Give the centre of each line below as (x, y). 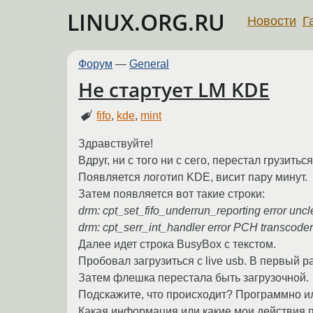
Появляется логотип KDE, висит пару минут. (193, 177)
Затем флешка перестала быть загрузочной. (194, 277)
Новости (272, 21)
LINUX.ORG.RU (146, 22)
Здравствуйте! (116, 143)
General (149, 64)
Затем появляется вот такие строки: (172, 194)
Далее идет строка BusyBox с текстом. (177, 244)
